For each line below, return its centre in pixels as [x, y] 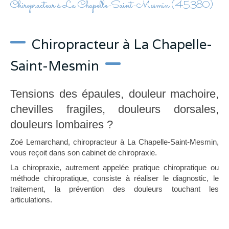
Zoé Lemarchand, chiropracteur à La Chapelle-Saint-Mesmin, [114, 142]
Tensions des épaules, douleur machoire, [114, 94]
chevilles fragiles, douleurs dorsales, [114, 109]
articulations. [31, 200]
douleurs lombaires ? [62, 124]
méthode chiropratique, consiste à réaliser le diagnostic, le [114, 178]
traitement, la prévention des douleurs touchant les [114, 189]
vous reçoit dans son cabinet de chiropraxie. [84, 153]
